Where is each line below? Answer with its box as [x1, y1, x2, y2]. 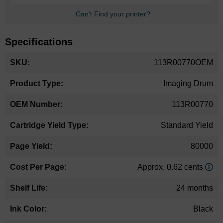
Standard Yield [161, 120, 213, 129]
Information [4, 63, 44, 72]
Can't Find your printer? [75, 9, 150, 18]
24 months [176, 183, 213, 192]
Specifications [5, 36, 73, 47]
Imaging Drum [163, 79, 213, 88]
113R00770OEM [154, 58, 213, 67]
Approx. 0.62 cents [137, 162, 205, 171]
